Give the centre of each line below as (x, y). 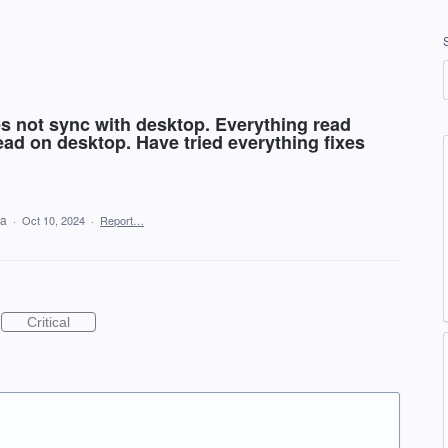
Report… (122, 220)
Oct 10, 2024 (53, 220)
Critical (48, 322)
